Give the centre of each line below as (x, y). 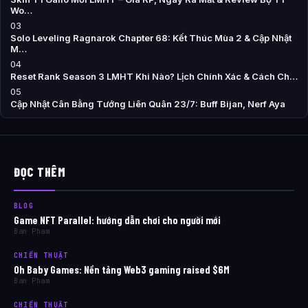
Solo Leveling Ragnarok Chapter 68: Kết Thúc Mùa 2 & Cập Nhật (151, 37)
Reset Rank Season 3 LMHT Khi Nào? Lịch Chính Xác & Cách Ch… (154, 76)
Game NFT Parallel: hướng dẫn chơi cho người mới (117, 220)
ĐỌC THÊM (40, 172)
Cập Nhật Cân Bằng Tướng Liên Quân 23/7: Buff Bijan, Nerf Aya (148, 103)
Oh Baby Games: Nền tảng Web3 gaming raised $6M (122, 269)
